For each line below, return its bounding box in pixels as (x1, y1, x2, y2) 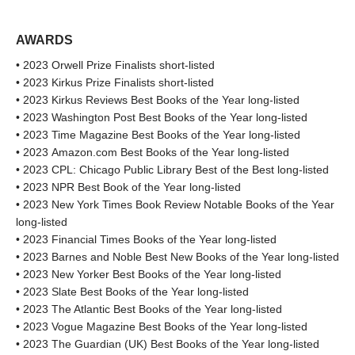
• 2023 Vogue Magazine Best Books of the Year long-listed (16, 320, 307, 333)
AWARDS (16, 33, 73, 47)
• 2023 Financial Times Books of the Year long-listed (16, 233, 277, 246)
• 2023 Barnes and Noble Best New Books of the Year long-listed (16, 250, 339, 263)
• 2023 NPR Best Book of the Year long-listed (16, 181, 241, 193)
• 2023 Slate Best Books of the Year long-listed (16, 285, 249, 298)
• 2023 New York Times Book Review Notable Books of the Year (16, 198, 334, 211)
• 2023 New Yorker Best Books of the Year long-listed (16, 268, 281, 281)
